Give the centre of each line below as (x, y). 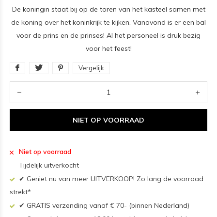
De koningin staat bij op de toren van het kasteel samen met (108, 9)
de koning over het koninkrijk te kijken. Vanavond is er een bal (108, 22)
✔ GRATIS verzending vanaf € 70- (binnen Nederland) (103, 205)
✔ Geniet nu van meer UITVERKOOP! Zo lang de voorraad (110, 179)
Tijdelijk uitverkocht (48, 165)
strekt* (20, 192)
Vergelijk (91, 68)
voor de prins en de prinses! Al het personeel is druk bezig (108, 35)
